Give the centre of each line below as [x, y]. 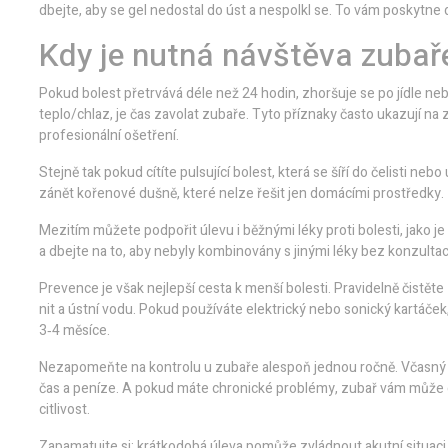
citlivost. [64, 409]
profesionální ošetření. [109, 135]
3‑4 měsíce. [74, 330]
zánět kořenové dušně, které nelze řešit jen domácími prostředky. [241, 193]
